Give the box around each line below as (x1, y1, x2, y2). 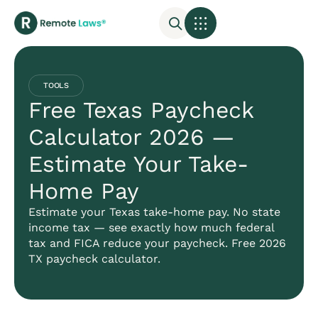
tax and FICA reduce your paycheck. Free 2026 (28, 236, 286, 250)
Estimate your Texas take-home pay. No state (28, 205, 280, 219)
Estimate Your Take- (28, 150, 248, 177)
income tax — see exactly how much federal (28, 221, 274, 234)
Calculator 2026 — (28, 124, 234, 150)
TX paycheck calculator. (28, 252, 160, 265)
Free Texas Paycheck (28, 97, 253, 124)
